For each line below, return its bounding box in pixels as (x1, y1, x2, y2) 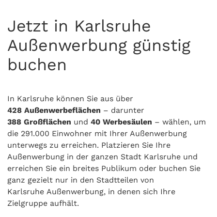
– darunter (101, 106, 144, 115)
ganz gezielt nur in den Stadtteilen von (7, 175, 154, 185)
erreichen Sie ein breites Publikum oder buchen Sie (7, 164, 201, 173)
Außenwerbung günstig (7, 35, 190, 55)
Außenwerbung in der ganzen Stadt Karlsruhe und (7, 152, 198, 161)
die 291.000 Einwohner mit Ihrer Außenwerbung (7, 129, 187, 138)
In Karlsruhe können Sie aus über (7, 94, 133, 103)
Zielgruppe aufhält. (7, 199, 79, 208)
